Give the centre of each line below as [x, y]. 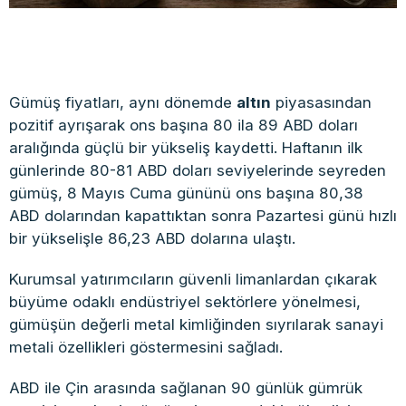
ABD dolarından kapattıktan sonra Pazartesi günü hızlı [203, 215]
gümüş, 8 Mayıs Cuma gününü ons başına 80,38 [186, 193]
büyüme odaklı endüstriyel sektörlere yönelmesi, [185, 301]
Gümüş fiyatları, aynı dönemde [123, 102]
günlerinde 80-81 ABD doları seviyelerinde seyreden [198, 170]
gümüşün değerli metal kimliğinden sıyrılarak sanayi [196, 324]
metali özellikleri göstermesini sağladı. [146, 347]
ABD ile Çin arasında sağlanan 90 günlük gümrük [186, 387]
